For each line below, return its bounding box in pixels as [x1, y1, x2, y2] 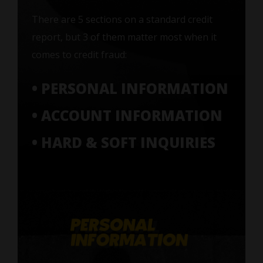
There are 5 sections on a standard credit [31, 13, 213, 26]
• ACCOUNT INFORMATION [31, 106, 222, 126]
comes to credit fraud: [31, 48, 127, 62]
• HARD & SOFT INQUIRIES [31, 133, 215, 153]
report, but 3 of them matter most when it [31, 31, 217, 44]
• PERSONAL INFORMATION [31, 79, 228, 99]
